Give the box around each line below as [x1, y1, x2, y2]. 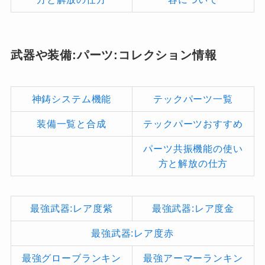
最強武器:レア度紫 [30, 202, 113, 214]
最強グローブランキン [21, 252, 121, 263]
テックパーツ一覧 [153, 93, 233, 105]
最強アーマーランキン [143, 252, 243, 263]
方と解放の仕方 [158, 158, 228, 169]
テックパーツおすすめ [143, 118, 243, 130]
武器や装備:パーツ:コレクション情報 [10, 49, 217, 62]
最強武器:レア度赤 [91, 227, 174, 238]
